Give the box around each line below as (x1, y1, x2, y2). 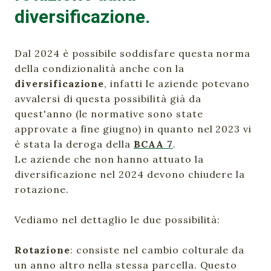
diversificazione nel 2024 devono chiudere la (15, 168, 246, 180)
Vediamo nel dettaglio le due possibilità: (15, 214, 221, 226)
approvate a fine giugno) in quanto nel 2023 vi (15, 123, 252, 135)
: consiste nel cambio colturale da (70, 244, 245, 256)
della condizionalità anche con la (15, 62, 188, 74)
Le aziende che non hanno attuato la (15, 153, 204, 165)
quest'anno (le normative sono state (15, 108, 203, 120)
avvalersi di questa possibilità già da (15, 93, 201, 105)
